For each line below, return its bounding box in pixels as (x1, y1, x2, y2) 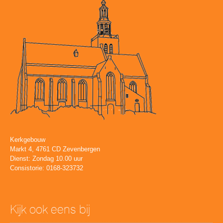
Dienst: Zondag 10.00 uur (10, 154, 83, 162)
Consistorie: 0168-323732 (10, 164, 83, 172)
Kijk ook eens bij (10, 202, 90, 217)
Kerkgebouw (10, 135, 45, 143)
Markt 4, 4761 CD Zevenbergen (10, 145, 100, 153)
